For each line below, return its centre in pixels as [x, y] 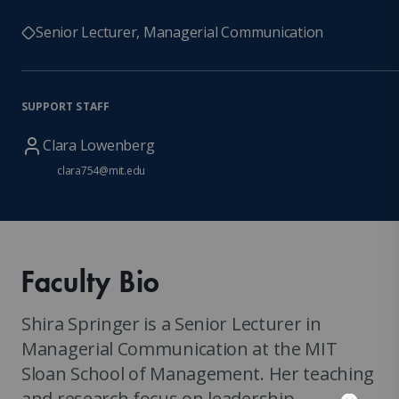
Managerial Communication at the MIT [179, 349]
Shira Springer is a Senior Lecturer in [171, 324]
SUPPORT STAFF [65, 106]
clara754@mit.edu [102, 171]
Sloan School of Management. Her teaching [198, 374]
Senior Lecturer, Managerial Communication [180, 32]
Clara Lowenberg [99, 145]
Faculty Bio [91, 281]
